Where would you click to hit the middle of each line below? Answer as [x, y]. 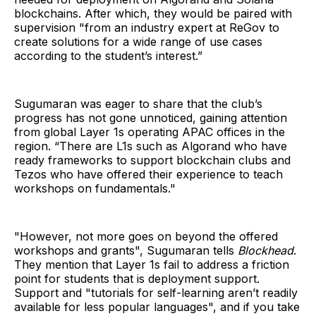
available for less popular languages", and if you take [157, 307]
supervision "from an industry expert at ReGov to [147, 28]
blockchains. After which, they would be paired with [153, 14]
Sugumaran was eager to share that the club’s [138, 104]
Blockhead [266, 251]
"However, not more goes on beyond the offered [146, 237]
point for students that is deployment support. [137, 279]
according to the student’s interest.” [108, 56]
